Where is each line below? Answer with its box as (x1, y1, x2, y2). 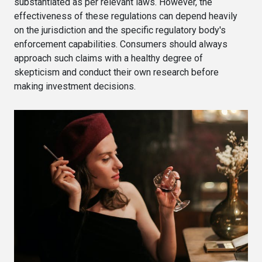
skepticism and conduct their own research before (14, 66, 219, 78)
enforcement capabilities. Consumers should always (14, 38, 227, 50)
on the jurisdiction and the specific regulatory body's (14, 24, 226, 36)
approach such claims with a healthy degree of (14, 52, 203, 64)
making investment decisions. (14, 80, 136, 92)
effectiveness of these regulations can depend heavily (14, 10, 237, 22)
